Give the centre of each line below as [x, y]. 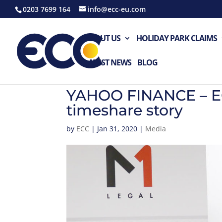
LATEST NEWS [108, 62]
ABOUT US [102, 38]
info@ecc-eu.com [117, 9]
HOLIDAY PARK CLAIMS [177, 38]
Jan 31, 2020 [117, 129]
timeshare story [125, 110]
